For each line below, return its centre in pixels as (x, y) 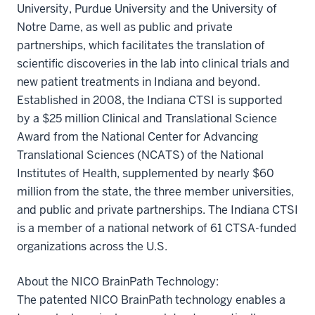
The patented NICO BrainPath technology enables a (151, 300)
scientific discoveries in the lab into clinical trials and (153, 63)
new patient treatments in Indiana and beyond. (139, 82)
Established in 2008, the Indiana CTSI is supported (150, 100)
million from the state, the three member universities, (155, 191)
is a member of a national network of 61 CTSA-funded (157, 228)
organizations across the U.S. (92, 246)
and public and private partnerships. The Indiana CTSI (157, 210)
